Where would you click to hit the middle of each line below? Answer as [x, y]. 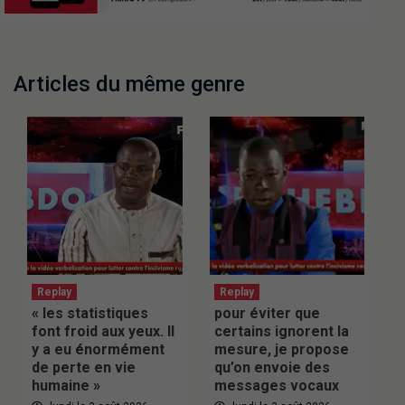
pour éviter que [267, 314]
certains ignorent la [281, 332]
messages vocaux [276, 386]
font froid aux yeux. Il [103, 332]
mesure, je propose [281, 350]
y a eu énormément [98, 350]
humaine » [66, 386]
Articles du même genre [129, 85]
